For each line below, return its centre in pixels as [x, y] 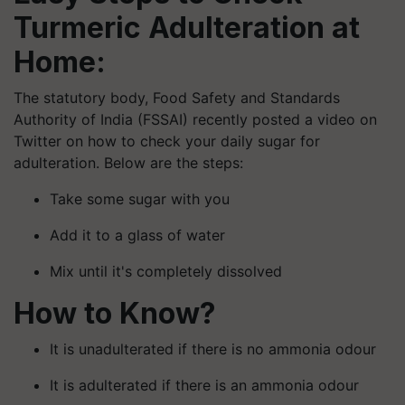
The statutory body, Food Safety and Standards [177, 97]
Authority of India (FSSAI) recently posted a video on [195, 119]
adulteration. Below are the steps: [128, 162]
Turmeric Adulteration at [187, 27]
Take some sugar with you [140, 198]
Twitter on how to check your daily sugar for [167, 141]
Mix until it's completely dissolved [166, 271]
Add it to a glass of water [137, 235]
